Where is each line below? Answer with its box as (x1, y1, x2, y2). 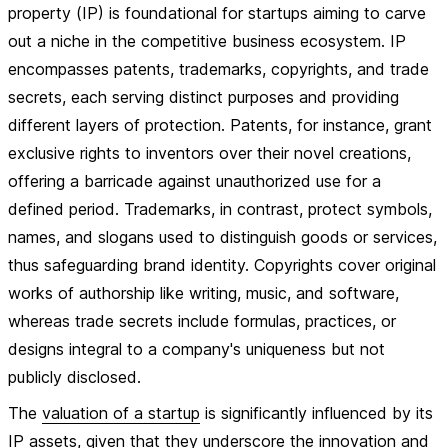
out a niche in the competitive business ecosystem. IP (8, 31, 406, 51)
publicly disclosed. (8, 367, 141, 387)
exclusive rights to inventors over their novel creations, (8, 143, 411, 163)
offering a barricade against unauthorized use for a (8, 171, 381, 191)
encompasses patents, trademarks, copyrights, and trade (8, 59, 429, 79)
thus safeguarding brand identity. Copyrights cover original (8, 255, 436, 275)
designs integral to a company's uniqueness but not (8, 339, 385, 359)
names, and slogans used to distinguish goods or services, (8, 227, 437, 247)
